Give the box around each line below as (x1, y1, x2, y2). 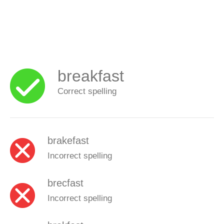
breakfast (57, 67, 124, 85)
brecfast (47, 177, 83, 188)
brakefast (47, 134, 89, 146)
